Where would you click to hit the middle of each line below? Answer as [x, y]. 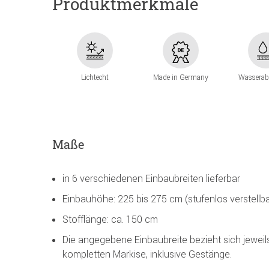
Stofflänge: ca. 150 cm [110, 219]
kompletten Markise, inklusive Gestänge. [147, 254]
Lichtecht [95, 77]
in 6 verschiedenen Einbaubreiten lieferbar [151, 179]
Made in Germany [180, 77]
